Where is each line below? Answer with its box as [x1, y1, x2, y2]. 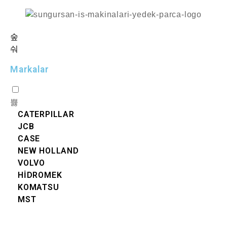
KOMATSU [18, 182, 59, 192]
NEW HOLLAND [18, 145, 79, 156]
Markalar [10, 64, 49, 74]
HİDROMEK [18, 170, 62, 180]
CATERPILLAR [18, 109, 74, 119]
